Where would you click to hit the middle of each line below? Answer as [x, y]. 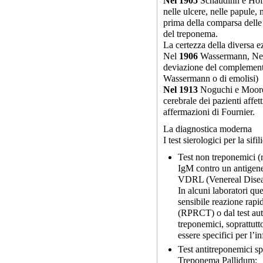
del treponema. [190, 34]
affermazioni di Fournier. [209, 112]
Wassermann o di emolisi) [211, 78]
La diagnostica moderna [208, 129]
